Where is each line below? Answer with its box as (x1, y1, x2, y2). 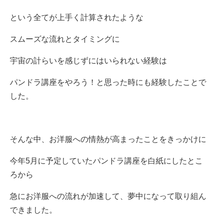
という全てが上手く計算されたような (10, 13, 143, 22)
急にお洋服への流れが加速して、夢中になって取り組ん (10, 192, 206, 200)
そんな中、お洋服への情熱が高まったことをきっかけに (10, 135, 206, 143)
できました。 (10, 205, 57, 214)
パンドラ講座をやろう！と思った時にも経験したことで (10, 78, 206, 86)
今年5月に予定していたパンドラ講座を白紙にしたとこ (10, 156, 203, 165)
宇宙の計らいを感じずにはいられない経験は (10, 56, 167, 65)
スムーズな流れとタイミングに (10, 34, 120, 43)
